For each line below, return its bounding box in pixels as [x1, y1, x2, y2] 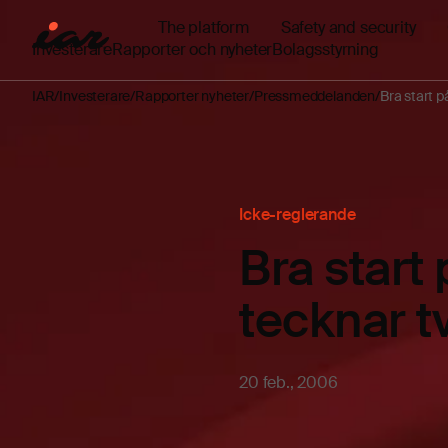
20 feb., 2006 [239, 372, 338, 394]
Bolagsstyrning [272, 39, 379, 61]
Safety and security [280, 17, 416, 38]
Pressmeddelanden [253, 87, 376, 106]
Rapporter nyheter [135, 87, 250, 106]
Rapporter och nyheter [112, 39, 273, 61]
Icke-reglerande [239, 204, 356, 226]
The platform [158, 17, 249, 38]
